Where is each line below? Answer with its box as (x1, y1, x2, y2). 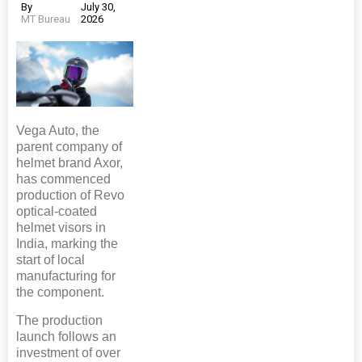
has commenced (16, 172, 111, 187)
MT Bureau (21, 13, 70, 26)
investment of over (16, 346, 120, 360)
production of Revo (16, 188, 124, 203)
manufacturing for (16, 269, 116, 284)
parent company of (16, 140, 122, 154)
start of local (16, 253, 85, 267)
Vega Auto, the (16, 124, 99, 138)
